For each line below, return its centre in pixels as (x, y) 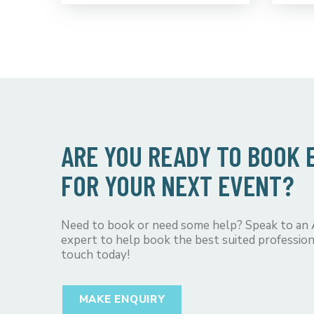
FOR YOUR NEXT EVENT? (178, 185)
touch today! (95, 254)
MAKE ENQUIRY (122, 299)
